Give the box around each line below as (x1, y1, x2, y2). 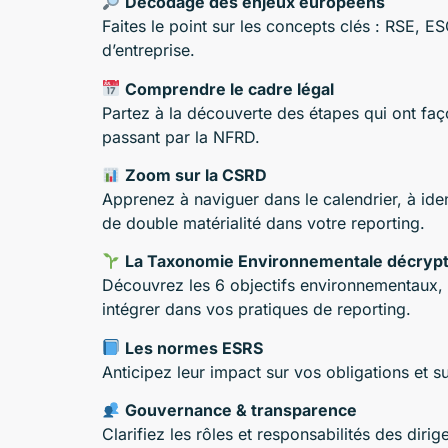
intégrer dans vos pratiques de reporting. (102, 299, 411, 320)
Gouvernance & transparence (125, 400, 358, 421)
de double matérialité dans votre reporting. (102, 213, 425, 234)
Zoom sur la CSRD (125, 165, 268, 186)
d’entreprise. (102, 40, 195, 61)
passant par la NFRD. (102, 126, 260, 147)
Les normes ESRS (125, 337, 264, 358)
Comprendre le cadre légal (125, 78, 335, 99)
